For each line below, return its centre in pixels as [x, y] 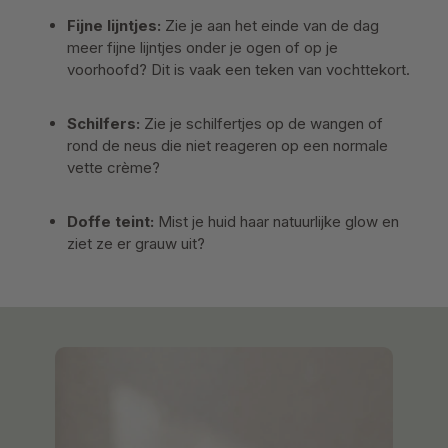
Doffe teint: [110, 221]
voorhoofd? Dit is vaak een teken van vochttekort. [238, 69]
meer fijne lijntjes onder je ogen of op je [202, 47]
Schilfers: [103, 123]
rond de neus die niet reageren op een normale [227, 145]
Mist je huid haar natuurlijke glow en [276, 221]
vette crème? [113, 167]
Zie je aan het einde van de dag [270, 25]
